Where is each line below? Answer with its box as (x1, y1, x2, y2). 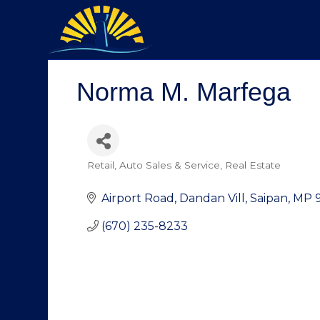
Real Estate (225, 159, 281, 171)
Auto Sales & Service (119, 159, 220, 171)
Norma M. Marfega (76, 76, 291, 106)
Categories (86, 167, 141, 181)
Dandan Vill (179, 191, 245, 205)
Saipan (250, 191, 288, 205)
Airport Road (101, 191, 174, 205)
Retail (87, 159, 114, 171)
